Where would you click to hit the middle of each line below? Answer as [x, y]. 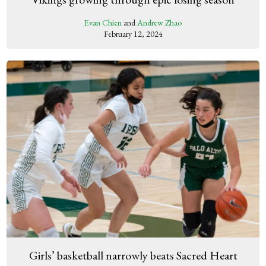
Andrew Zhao [159, 23]
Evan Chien [103, 23]
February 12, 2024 [133, 34]
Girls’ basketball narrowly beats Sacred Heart [133, 255]
